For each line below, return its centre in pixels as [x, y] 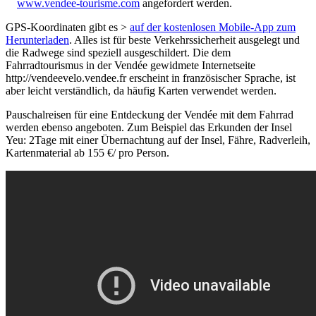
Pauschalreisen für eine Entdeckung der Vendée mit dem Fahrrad [150, 115]
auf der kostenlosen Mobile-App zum [213, 28]
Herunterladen [37, 40]
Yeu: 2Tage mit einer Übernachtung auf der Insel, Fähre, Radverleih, [158, 140]
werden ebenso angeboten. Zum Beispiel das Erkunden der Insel [149, 128]
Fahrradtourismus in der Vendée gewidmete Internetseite [130, 66]
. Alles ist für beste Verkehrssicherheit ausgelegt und [184, 40]
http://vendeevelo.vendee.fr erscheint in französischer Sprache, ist [151, 78]
